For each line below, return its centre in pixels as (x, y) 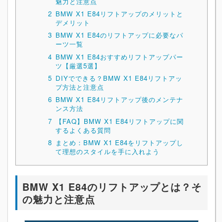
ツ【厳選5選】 (78, 65)
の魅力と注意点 (59, 199)
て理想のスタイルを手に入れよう (107, 151)
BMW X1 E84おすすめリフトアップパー (119, 56)
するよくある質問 (83, 130)
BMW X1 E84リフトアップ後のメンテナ (119, 100)
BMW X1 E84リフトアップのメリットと (119, 13)
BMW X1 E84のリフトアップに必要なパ (119, 35)
